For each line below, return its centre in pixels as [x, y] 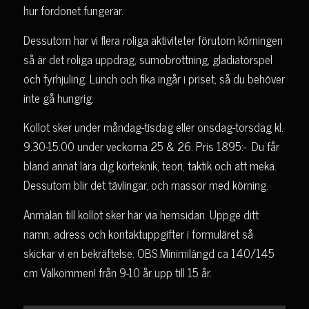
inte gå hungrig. [58, 98]
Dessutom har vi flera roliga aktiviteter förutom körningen [153, 40]
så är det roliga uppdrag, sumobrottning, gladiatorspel [148, 59]
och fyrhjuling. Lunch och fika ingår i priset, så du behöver [154, 78]
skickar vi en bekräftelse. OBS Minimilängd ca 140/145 [149, 253]
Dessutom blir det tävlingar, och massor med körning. [146, 185]
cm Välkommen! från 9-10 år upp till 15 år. [117, 272]
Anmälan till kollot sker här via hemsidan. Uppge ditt [141, 214]
